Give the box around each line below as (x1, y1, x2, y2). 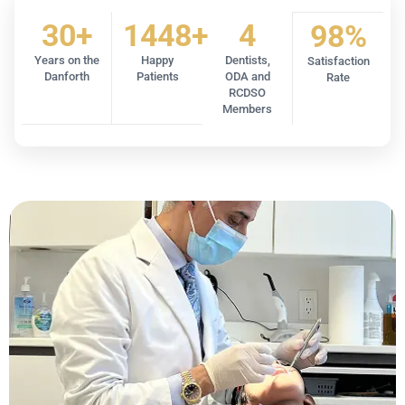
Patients (136, 69, 179, 83)
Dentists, (224, 52, 270, 67)
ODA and (224, 69, 270, 83)
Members (222, 101, 273, 116)
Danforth (43, 69, 89, 83)
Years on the (33, 52, 99, 67)
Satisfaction (306, 53, 370, 68)
